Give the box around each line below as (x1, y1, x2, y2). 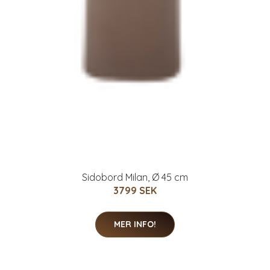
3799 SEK (113, 184, 157, 197)
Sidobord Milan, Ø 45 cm (82, 171, 188, 184)
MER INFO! (114, 219, 156, 230)
